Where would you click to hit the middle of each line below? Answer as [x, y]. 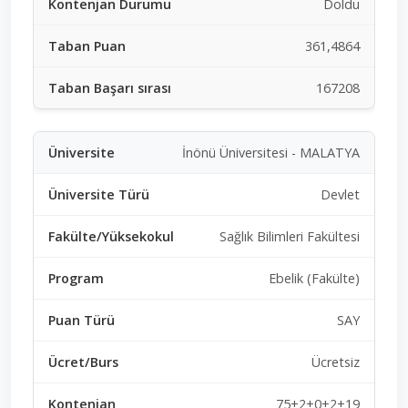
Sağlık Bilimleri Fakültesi [290, 236]
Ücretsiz [336, 362]
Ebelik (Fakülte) [314, 278]
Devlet [340, 194]
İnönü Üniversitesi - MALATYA [271, 152]
